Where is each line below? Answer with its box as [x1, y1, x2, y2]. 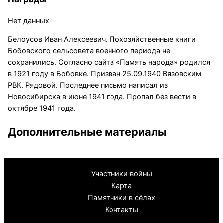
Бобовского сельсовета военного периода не [7, 46, 170, 56]
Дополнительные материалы [7, 125, 167, 139]
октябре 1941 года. [7, 104, 76, 113]
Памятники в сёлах [88, 193, 155, 203]
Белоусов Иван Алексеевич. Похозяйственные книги [7, 35, 196, 44]
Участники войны [91, 169, 152, 179]
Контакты [105, 205, 138, 215]
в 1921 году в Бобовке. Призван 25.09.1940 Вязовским [7, 69, 201, 79]
